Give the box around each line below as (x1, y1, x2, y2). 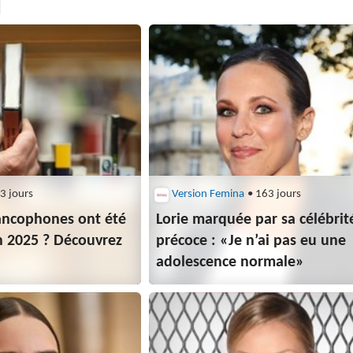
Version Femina (172, 188, 245, 200)
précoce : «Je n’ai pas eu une (156, 232, 347, 249)
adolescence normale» (156, 254, 305, 270)
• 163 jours (245, 188, 302, 200)
